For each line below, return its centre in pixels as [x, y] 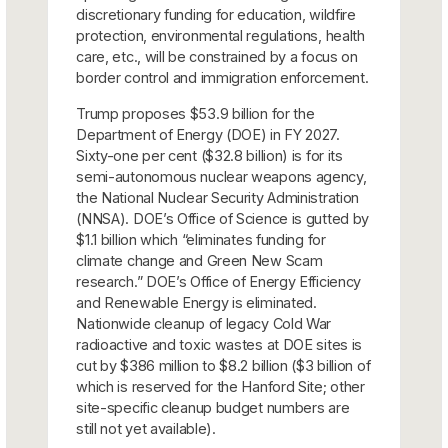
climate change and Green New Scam [199, 260]
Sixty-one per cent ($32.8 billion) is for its [209, 155]
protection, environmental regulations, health [220, 35]
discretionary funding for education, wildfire [216, 14]
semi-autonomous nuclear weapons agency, [221, 176]
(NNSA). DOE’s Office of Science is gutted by [223, 218]
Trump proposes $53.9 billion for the [195, 113]
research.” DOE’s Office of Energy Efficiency [219, 281]
